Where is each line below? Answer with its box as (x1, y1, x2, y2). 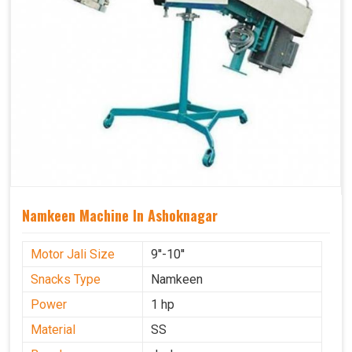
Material (31, 322, 75, 338)
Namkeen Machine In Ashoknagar (22, 205, 218, 226)
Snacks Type (31, 272, 101, 288)
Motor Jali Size (31, 247, 115, 262)
